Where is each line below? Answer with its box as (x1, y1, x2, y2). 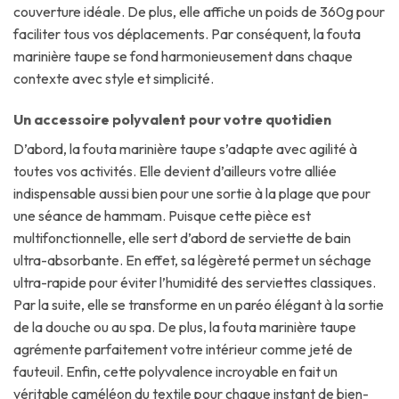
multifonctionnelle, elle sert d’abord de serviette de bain (13, 229, 351, 248)
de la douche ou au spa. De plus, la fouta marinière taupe (13, 318, 356, 337)
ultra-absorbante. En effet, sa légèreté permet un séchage (13, 251, 371, 270)
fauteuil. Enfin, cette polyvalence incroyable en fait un (13, 362, 338, 381)
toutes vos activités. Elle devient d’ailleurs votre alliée (13, 162, 337, 181)
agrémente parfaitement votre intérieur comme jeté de (13, 340, 353, 359)
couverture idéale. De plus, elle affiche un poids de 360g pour (13, 3, 385, 21)
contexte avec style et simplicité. (13, 69, 214, 88)
